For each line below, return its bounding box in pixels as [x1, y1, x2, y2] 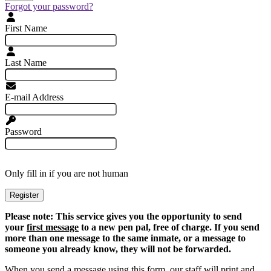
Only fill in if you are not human [5, 168, 128, 179]
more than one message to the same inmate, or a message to [5, 233, 246, 244]
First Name [5, 23, 47, 34]
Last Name [5, 57, 47, 68]
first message [27, 222, 79, 233]
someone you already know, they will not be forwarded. [5, 244, 231, 255]
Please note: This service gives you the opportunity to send [5, 211, 242, 222]
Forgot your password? [5, 1, 93, 12]
